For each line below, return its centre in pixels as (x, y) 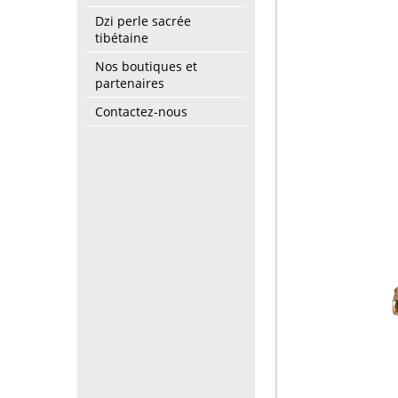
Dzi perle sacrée (143, 21)
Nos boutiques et (146, 66)
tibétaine (122, 38)
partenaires (130, 83)
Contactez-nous (141, 111)
